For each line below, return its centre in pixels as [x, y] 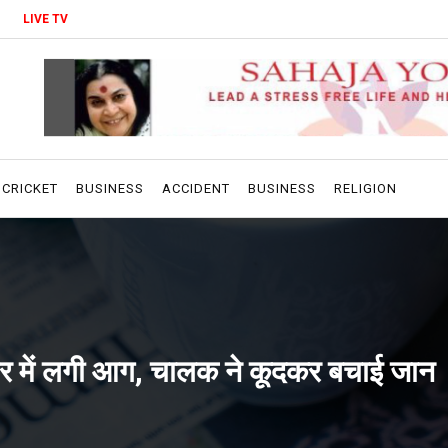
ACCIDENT [196, 188]
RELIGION [365, 188]
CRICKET [30, 188]
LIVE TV [45, 19]
